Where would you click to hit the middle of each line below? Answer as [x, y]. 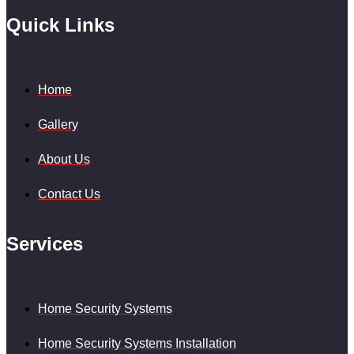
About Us [64, 160]
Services [45, 244]
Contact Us [69, 194]
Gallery [58, 125]
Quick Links [60, 25]
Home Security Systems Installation [137, 343]
